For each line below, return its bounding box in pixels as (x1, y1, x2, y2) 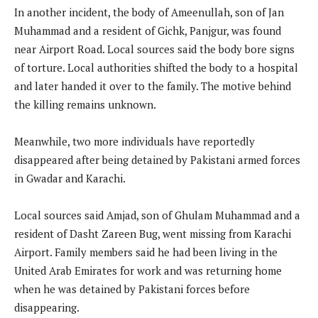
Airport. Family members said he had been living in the (14, 245, 278, 260)
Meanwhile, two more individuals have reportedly (14, 134, 255, 149)
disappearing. (14, 300, 79, 315)
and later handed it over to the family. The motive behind (14, 79, 291, 94)
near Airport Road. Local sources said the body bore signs (14, 42, 295, 57)
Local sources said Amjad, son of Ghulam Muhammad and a (14, 208, 300, 223)
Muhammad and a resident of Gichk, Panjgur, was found (14, 23, 281, 38)
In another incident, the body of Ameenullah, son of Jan (14, 5, 284, 20)
